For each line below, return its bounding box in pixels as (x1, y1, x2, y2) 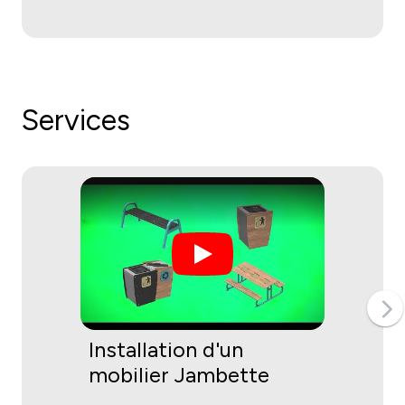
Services (22, 103, 130, 138)
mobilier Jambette (89, 362, 269, 389)
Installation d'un (89, 336, 243, 363)
